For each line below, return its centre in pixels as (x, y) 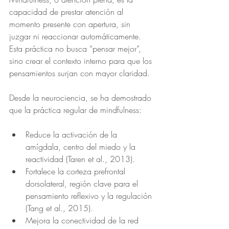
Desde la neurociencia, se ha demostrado (82, 98)
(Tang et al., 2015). (59, 208)
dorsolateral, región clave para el (83, 184)
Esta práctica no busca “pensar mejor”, (76, 49)
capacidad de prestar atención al (67, 12)
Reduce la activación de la (73, 134)
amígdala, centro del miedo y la (82, 147)
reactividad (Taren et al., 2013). (80, 159)
